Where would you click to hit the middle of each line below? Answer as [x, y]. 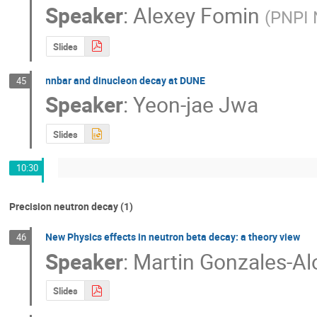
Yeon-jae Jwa [196, 105]
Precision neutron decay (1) [71, 206]
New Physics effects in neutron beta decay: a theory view [173, 237]
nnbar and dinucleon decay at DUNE [126, 80]
